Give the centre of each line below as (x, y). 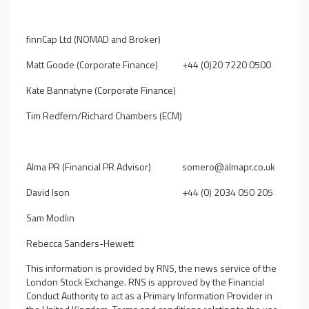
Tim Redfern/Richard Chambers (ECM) (104, 116)
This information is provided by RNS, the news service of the (151, 268)
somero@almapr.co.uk (229, 167)
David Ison (48, 192)
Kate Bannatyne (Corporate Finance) (101, 90)
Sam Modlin (50, 218)
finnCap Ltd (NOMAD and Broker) (93, 39)
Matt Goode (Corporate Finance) (92, 64)
